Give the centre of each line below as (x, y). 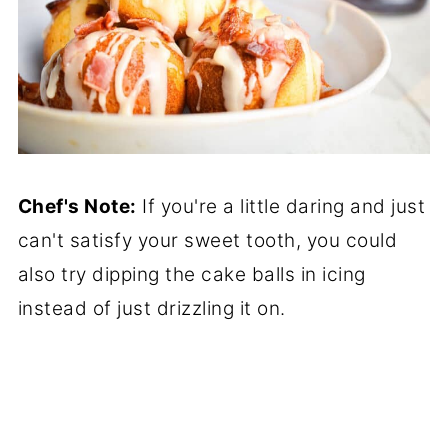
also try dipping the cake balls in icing (191, 274)
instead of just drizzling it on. (151, 308)
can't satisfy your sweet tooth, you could (207, 240)
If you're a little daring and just (281, 206)
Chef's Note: (77, 206)
